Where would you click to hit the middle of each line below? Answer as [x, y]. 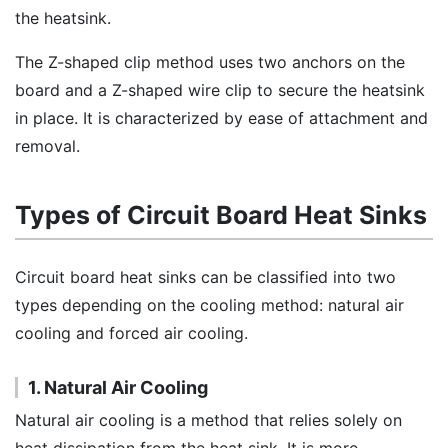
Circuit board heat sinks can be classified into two [205, 277]
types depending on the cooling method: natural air [209, 305]
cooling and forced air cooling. [131, 333]
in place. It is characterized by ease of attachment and [221, 118]
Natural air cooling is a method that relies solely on [208, 420]
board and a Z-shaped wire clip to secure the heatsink [220, 90]
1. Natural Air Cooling [118, 387]
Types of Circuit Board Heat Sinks [221, 215]
